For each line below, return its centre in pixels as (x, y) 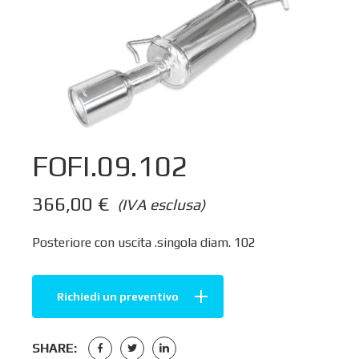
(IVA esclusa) (161, 204)
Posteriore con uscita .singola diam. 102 (144, 242)
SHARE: (54, 348)
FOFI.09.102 (110, 166)
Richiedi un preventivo (118, 296)
